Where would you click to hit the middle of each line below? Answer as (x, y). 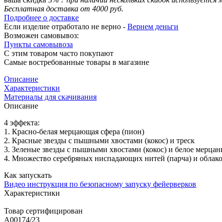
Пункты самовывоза (38, 44)
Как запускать (28, 175)
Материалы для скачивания (50, 97)
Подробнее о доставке (41, 17)
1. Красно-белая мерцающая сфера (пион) (74, 131)
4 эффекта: (22, 122)
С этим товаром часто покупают (59, 53)
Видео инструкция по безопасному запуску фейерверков (100, 184)
